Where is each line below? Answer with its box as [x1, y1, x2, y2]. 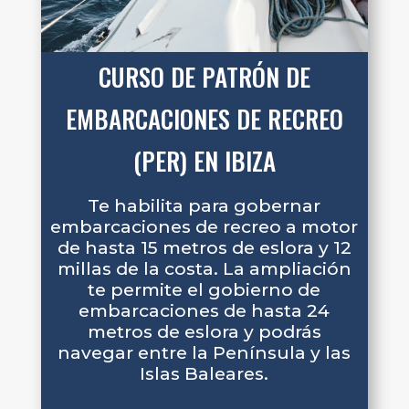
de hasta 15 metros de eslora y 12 [57, 236, 351, 258]
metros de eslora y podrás [87, 320, 321, 342]
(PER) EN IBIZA [132, 142, 276, 180]
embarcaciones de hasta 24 [79, 299, 330, 321]
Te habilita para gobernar [88, 194, 321, 216]
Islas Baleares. [140, 362, 269, 384]
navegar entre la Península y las [58, 341, 351, 363]
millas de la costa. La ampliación [57, 257, 351, 279]
